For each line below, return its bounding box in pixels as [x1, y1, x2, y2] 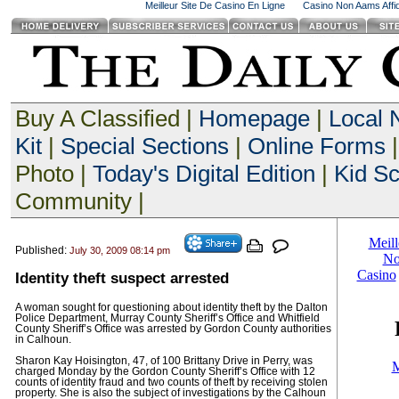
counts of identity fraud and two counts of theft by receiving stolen [14, 377, 328, 387]
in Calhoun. [14, 334, 71, 345]
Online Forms [247, 133, 386, 159]
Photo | [14, 160, 93, 187]
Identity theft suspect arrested [14, 270, 229, 287]
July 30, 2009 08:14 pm [69, 245, 170, 256]
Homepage [198, 105, 310, 132]
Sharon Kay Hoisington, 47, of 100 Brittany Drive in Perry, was [14, 355, 313, 366]
